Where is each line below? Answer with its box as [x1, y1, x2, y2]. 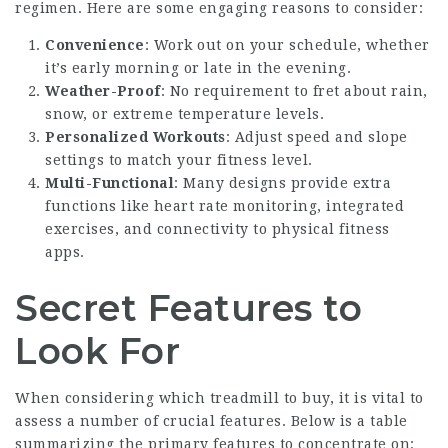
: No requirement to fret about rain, [160, 83, 428, 100]
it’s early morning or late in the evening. [45, 60, 351, 77]
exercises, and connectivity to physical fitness [45, 221, 390, 238]
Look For [15, 329, 180, 374]
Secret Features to [15, 286, 362, 331]
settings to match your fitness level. [45, 152, 313, 169]
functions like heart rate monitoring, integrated [45, 198, 404, 215]
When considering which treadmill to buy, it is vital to [15, 390, 424, 407]
